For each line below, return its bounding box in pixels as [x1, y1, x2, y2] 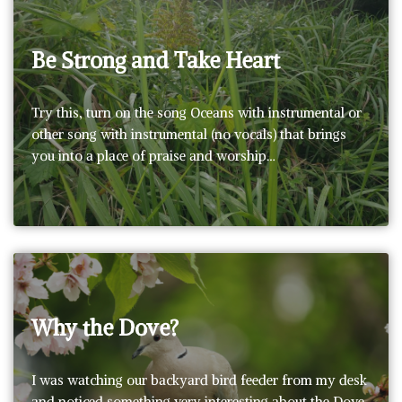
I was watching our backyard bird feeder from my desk [31, 371, 367, 389]
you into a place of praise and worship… [31, 146, 279, 164]
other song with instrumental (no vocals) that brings [31, 125, 346, 143]
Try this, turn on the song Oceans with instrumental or [31, 103, 362, 121]
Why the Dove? [31, 313, 179, 341]
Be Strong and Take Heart [31, 46, 280, 74]
